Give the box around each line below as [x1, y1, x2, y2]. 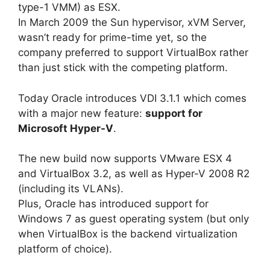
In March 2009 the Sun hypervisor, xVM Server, [18, 16, 246, 29]
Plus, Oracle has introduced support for [18, 198, 209, 210]
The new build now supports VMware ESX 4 [18, 152, 232, 165]
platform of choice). [18, 243, 112, 256]
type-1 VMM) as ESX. [18, 1, 124, 14]
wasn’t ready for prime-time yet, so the [18, 31, 207, 44]
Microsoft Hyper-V [18, 122, 113, 134]
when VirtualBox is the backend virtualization [18, 228, 237, 240]
